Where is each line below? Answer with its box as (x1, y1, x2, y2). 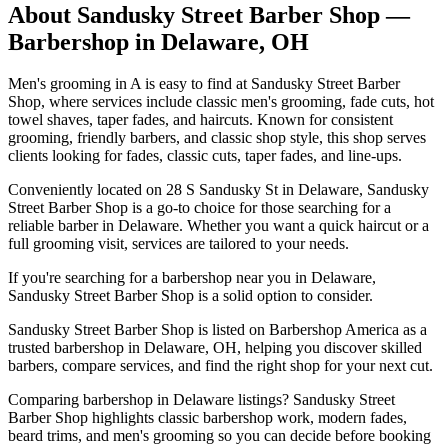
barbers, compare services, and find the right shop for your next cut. (8, 357, 433, 375)
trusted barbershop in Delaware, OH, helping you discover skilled (8, 339, 422, 357)
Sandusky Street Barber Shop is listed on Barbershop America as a (8, 321, 427, 339)
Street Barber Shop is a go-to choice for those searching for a (8, 199, 391, 217)
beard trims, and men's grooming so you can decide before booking (8, 427, 431, 445)
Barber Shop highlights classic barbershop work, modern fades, (8, 409, 407, 427)
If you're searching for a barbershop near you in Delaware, (8, 269, 376, 287)
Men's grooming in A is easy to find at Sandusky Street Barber (8, 75, 400, 93)
